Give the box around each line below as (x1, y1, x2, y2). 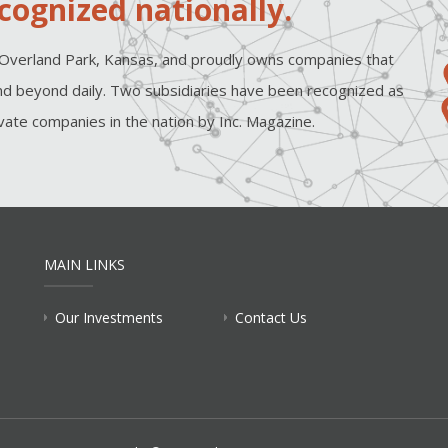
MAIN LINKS (44, 254, 125, 274)
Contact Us (235, 307, 307, 327)
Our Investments (55, 307, 163, 327)
